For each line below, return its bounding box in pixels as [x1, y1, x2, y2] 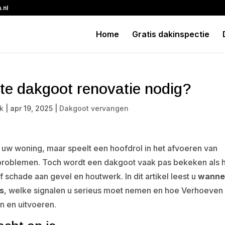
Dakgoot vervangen [59, 104, 129, 113]
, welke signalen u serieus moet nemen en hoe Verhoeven [4, 185, 223, 195]
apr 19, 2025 [10, 104, 53, 113]
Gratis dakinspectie [132, 29, 209, 39]
